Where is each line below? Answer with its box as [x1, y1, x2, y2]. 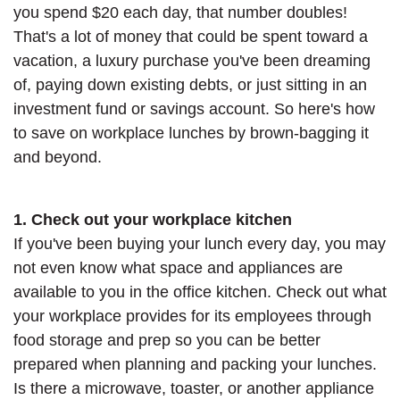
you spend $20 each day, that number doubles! [13, 3, 347, 21]
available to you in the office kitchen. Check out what [13, 282, 387, 301]
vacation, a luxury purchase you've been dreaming [13, 51, 371, 70]
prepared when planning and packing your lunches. [13, 354, 377, 373]
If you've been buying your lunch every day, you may [13, 234, 386, 253]
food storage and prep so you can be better [13, 330, 321, 349]
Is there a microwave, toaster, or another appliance [13, 379, 374, 397]
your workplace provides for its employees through [13, 306, 371, 325]
